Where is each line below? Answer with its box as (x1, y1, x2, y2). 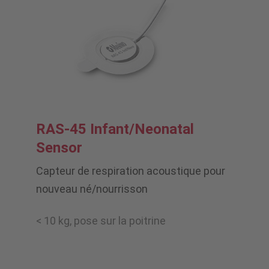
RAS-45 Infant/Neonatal (36, 121, 194, 138)
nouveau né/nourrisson (36, 183, 148, 196)
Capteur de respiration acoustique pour (36, 165, 225, 178)
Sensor (36, 139, 82, 157)
